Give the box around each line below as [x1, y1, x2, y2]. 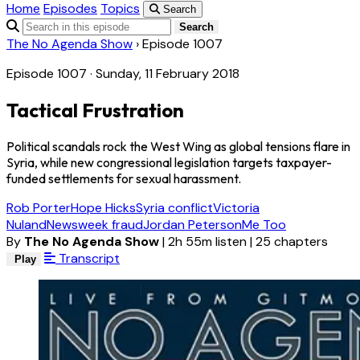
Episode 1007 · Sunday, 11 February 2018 [6, 65, 239, 83]
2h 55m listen [168, 233, 247, 251]
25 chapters [256, 233, 328, 251]
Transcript [55, 250, 120, 268]
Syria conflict [136, 199, 213, 217]
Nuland [6, 216, 47, 234]
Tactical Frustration [6, 98, 184, 123]
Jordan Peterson [143, 216, 242, 234]
